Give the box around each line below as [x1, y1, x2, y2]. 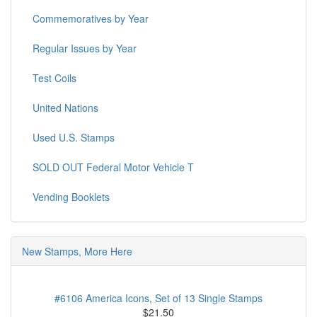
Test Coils [33, 71, 76, 86]
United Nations [33, 100, 98, 115]
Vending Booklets [33, 190, 110, 204]
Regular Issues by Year [33, 41, 137, 56]
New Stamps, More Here [22, 244, 132, 259]
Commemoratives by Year [33, 11, 149, 26]
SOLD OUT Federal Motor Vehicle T [33, 160, 194, 175]
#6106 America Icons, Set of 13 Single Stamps [54, 291, 263, 306]
